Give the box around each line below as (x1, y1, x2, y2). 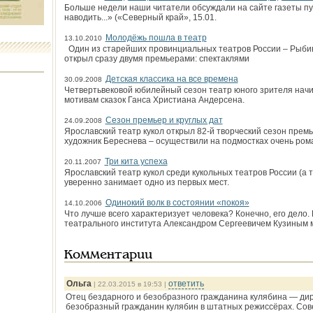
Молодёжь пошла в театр (105, 33, 207, 43)
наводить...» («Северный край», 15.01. (64, 13, 217, 22)
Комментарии (64, 249, 152, 261)
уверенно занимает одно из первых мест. (64, 177, 229, 187)
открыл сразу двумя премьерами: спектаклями (64, 54, 249, 64)
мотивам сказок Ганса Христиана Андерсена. (64, 95, 245, 105)
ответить (168, 279, 204, 289)
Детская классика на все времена (105, 74, 238, 84)
